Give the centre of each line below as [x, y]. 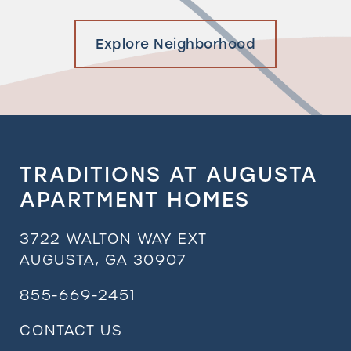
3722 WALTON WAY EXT [114, 239]
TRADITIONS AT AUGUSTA [169, 175]
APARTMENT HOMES [135, 200]
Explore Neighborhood [175, 44]
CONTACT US [71, 331]
